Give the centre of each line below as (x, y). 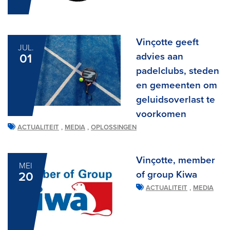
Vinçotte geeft (167, 42)
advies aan (160, 56)
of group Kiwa (167, 174)
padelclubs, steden (178, 71)
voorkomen (161, 114)
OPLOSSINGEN (114, 127)
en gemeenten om (177, 85)
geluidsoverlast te (176, 99)
